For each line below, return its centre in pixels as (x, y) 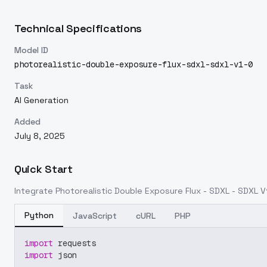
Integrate (35, 191)
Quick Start (44, 169)
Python (39, 215)
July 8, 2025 (40, 136)
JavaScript (95, 216)
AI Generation (41, 100)
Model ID (31, 50)
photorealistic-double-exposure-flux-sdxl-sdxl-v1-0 (133, 64)
